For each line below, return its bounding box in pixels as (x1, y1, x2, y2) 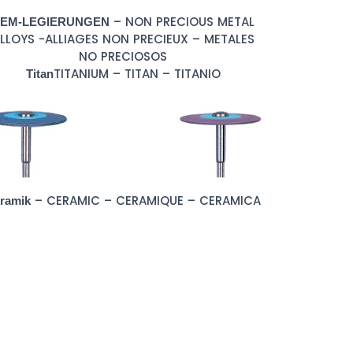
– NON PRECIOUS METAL (110, 13, 255, 30)
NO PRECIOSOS (79, 47, 167, 65)
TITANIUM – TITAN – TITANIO (53, 65, 221, 82)
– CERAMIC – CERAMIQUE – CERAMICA (31, 192, 261, 210)
